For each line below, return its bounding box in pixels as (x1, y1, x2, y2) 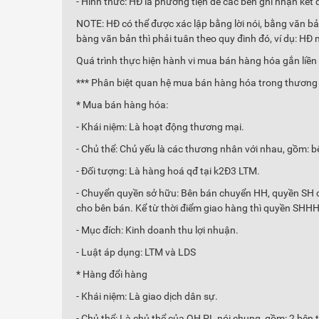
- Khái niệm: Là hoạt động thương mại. (76, 121, 244, 132)
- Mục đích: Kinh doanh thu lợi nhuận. (76, 224, 239, 236)
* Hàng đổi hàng (76, 268, 147, 280)
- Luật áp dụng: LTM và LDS (76, 246, 196, 258)
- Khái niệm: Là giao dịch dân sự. (76, 291, 218, 302)
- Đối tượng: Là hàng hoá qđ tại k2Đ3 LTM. (76, 165, 260, 177)
